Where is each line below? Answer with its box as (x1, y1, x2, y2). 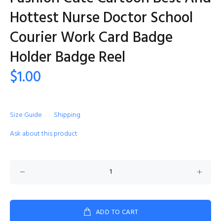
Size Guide (10, 110, 42, 121)
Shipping (54, 110, 80, 121)
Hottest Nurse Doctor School (10, 6, 193, 30)
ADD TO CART (95, 207, 139, 218)
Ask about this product (10, 128, 77, 140)
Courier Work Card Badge (10, 26, 173, 50)
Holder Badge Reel (10, 46, 126, 70)
